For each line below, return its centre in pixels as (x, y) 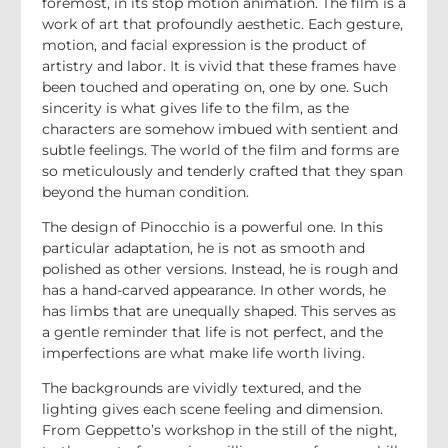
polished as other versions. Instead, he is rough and (220, 268)
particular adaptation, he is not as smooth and (203, 247)
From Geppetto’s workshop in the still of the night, (219, 430)
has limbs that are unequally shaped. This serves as (219, 310)
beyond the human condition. (145, 191)
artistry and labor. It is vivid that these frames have (219, 65)
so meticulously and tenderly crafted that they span (222, 170)
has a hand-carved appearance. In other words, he (214, 289)
